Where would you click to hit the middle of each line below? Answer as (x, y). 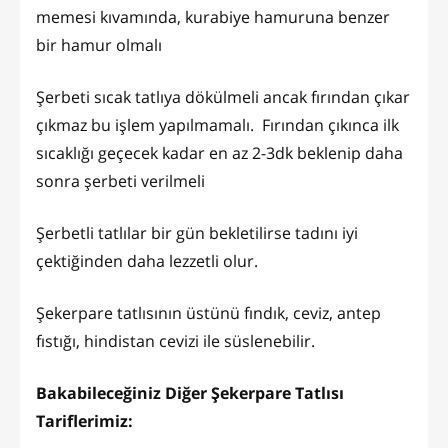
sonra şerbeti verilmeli (120, 181)
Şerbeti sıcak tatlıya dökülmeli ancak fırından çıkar (223, 97)
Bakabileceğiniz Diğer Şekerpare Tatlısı (190, 393)
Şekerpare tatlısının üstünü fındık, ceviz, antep (208, 313)
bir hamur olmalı (99, 45)
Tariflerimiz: (84, 421)
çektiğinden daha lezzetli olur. (147, 261)
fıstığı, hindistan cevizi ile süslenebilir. (175, 341)
